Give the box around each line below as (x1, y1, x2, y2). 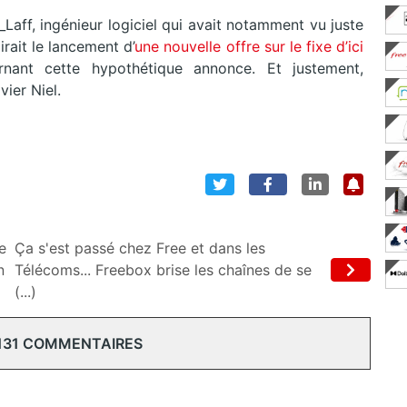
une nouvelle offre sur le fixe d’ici (134, 37, 364, 56)
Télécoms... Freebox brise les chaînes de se (15, 261, 312, 280)
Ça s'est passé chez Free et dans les (15, 239, 265, 258)
